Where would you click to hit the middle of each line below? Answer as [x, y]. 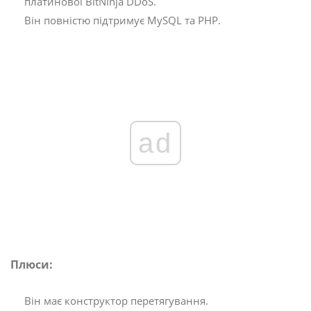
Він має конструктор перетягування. [116, 301]
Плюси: [32, 265]
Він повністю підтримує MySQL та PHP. [123, 20]
